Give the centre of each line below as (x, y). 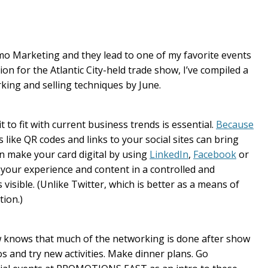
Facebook (215, 154)
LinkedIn (169, 154)
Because (235, 124)
